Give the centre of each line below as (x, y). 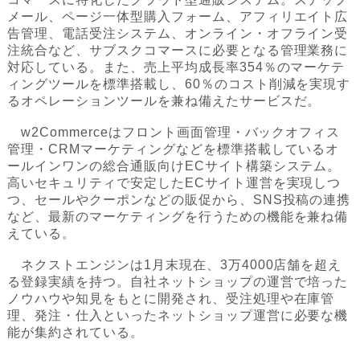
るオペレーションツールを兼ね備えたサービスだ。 (164, 101)
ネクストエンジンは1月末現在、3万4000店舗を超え (175, 265)
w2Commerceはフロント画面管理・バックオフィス (174, 133)
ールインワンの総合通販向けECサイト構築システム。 (174, 166)
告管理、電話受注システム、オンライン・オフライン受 (178, 34)
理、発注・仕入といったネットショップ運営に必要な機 (178, 316)
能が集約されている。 (76, 333)
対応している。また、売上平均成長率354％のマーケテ (176, 67)
